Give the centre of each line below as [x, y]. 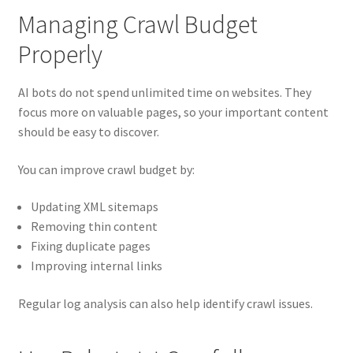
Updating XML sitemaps [94, 207]
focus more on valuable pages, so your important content [173, 112]
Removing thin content [94, 227]
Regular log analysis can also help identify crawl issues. [165, 304]
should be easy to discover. [88, 132]
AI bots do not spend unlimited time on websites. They [164, 93]
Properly [60, 54]
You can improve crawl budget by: [106, 169]
